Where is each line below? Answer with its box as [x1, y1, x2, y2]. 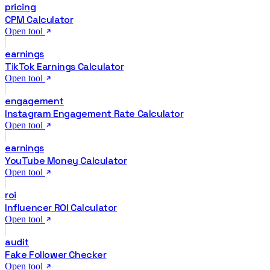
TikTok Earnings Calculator [5, 60, 124, 73]
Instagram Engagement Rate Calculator [5, 107, 184, 120]
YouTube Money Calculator [5, 154, 127, 167]
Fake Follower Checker [5, 248, 107, 261]
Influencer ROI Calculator [5, 201, 117, 214]
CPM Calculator [5, 13, 74, 26]
